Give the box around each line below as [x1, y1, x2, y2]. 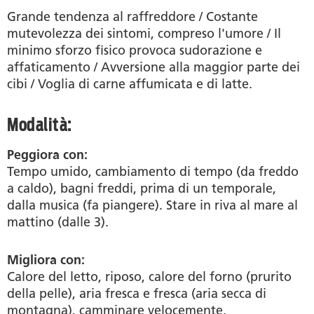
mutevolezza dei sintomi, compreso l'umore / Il [7, 25, 281, 41]
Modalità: [7, 113, 72, 135]
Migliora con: [7, 252, 85, 268]
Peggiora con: [7, 146, 88, 163]
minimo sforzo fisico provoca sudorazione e [7, 42, 262, 58]
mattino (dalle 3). [7, 214, 109, 230]
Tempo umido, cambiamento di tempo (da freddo [7, 163, 299, 179]
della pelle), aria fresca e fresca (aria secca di [7, 285, 266, 301]
